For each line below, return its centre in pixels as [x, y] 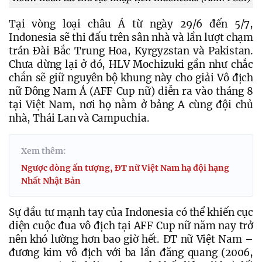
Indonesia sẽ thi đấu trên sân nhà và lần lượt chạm [131, 37]
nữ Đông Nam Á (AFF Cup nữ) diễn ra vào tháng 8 [131, 91]
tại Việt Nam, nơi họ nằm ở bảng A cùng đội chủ [131, 104]
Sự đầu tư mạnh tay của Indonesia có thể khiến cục [131, 212]
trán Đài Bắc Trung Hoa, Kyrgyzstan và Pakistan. [131, 51]
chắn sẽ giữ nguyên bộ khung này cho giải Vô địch [131, 77]
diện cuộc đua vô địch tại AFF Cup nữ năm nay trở [131, 225]
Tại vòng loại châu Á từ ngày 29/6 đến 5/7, [131, 24]
